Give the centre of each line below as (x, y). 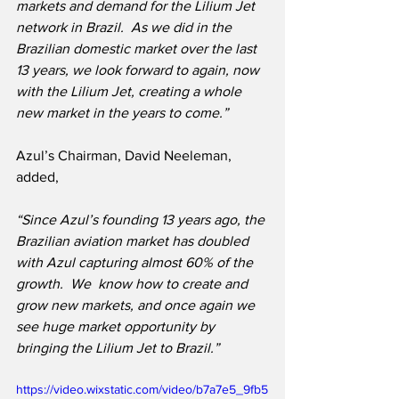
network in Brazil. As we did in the (126, 28)
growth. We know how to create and (134, 284)
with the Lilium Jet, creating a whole (130, 92)
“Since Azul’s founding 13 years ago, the (142, 220)
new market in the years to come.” (122, 113)
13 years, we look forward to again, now (139, 70)
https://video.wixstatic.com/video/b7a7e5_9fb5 (142, 390)
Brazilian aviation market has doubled (134, 241)
